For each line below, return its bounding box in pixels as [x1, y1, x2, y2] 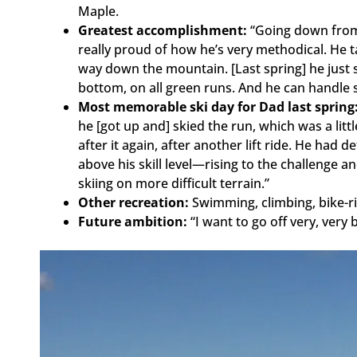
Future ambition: [78, 213, 187, 231]
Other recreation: [78, 194, 192, 212]
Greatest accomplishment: [78, 22, 250, 40]
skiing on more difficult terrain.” [78, 175, 269, 193]
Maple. [78, 2, 119, 21]
